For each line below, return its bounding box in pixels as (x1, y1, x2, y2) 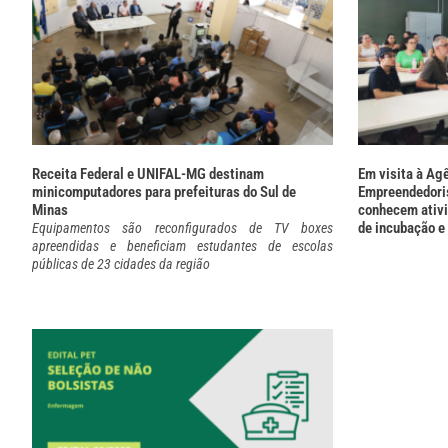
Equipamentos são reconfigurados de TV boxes (32, 220, 334, 237)
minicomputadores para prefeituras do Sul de (32, 183, 296, 202)
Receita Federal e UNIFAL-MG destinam (32, 165, 264, 184)
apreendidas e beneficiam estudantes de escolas (32, 238, 334, 255)
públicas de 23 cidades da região (32, 256, 210, 273)
